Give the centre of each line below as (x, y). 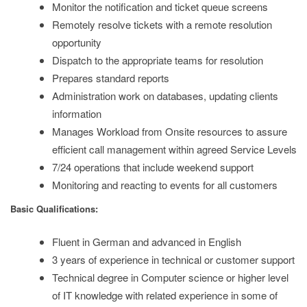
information (77, 113)
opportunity (77, 42)
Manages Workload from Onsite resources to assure (170, 131)
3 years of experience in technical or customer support (173, 259)
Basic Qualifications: (54, 208)
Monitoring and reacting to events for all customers (165, 184)
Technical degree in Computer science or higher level (170, 277)
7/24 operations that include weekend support (153, 167)
